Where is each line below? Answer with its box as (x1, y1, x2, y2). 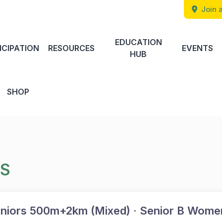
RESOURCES (48, 43, 95, 53)
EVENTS (182, 43, 213, 53)
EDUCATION (114, 37, 162, 47)
